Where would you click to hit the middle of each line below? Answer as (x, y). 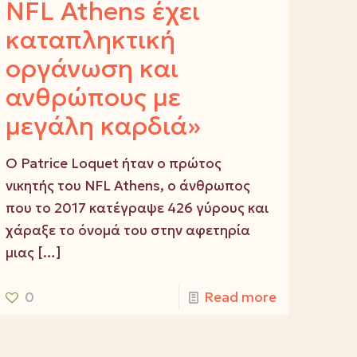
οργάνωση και (92, 69)
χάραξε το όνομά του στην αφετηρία (128, 231)
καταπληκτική (91, 40)
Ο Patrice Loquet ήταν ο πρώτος (114, 164)
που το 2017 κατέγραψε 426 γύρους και (137, 208)
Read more (240, 298)
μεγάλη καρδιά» (104, 126)
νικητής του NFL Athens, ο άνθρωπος (128, 186)
